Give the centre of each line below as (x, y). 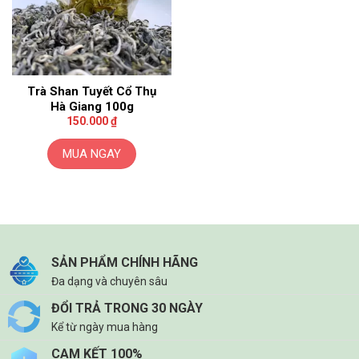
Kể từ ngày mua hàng (105, 327)
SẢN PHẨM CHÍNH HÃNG (125, 263)
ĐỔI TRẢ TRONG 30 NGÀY (127, 309)
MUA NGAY (92, 154)
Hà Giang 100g (92, 106)
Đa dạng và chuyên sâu (109, 282)
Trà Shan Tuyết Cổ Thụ (92, 91)
